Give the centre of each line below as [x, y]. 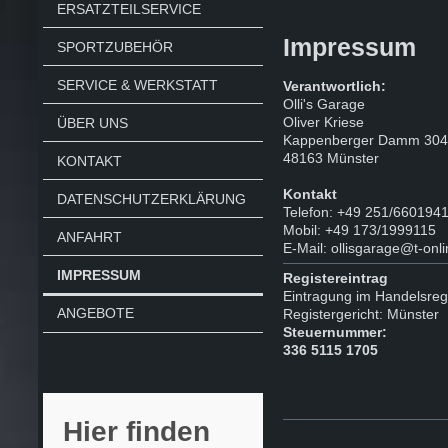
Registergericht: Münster [361, 313]
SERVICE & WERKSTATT [137, 85]
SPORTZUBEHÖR [114, 47]
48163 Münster [331, 157]
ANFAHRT [89, 236]
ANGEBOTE [95, 313]
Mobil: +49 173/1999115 [360, 229]
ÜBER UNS [92, 123]
